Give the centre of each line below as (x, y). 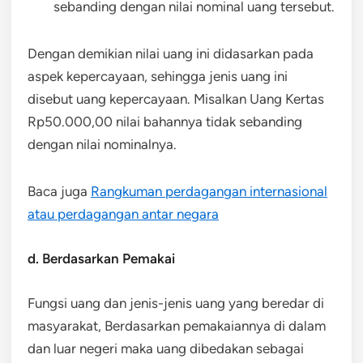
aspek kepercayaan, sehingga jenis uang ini (158, 76)
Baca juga (59, 191)
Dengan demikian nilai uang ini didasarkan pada (171, 53)
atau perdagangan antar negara (123, 214)
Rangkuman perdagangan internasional (209, 191)
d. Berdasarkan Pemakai (101, 258)
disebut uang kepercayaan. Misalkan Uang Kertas (176, 98)
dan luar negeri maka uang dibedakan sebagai (166, 348)
